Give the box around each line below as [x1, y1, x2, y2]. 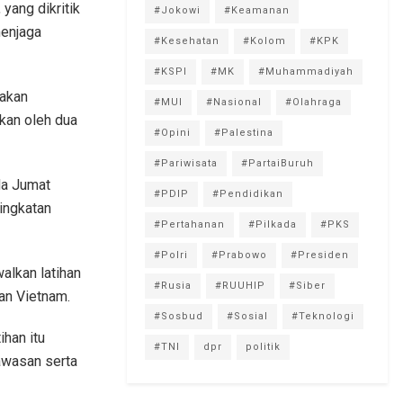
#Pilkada [248, 218, 297, 230]
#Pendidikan [212, 187, 283, 200]
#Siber [289, 279, 326, 291]
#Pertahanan [154, 218, 225, 230]
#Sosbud [154, 309, 203, 322]
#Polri [154, 248, 188, 261]
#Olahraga [285, 95, 342, 108]
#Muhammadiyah [258, 65, 354, 77]
